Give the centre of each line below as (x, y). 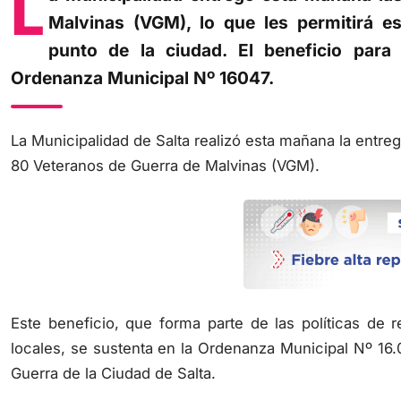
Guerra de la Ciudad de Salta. (113, 353)
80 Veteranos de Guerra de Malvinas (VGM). (165, 145)
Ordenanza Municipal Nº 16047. (142, 58)
